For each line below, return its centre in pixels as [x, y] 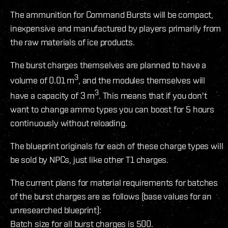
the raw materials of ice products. [73, 42]
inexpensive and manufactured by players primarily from [116, 28]
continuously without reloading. [69, 123]
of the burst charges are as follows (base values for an [111, 196]
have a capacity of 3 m [53, 95]
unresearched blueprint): [56, 210]
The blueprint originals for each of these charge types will [117, 146]
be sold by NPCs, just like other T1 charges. [90, 159]
